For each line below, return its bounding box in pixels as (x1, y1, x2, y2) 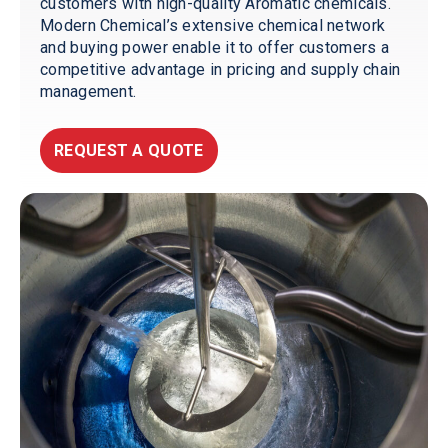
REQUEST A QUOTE (54, 141, 204, 160)
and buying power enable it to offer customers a (40, 38, 390, 57)
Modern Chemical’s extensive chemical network (40, 16, 386, 35)
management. (40, 82, 137, 101)
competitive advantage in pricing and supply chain (40, 60, 401, 79)
